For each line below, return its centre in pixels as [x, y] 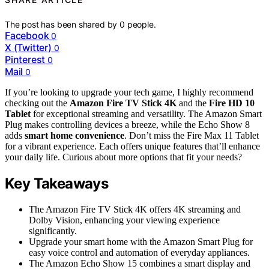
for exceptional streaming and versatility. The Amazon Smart [146, 113]
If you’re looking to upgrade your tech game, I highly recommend [129, 92]
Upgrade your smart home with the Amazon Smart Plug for [141, 241]
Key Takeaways [57, 183]
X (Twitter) [28, 47]
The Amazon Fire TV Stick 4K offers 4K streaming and [135, 209]
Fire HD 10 [232, 103]
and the [193, 103]
